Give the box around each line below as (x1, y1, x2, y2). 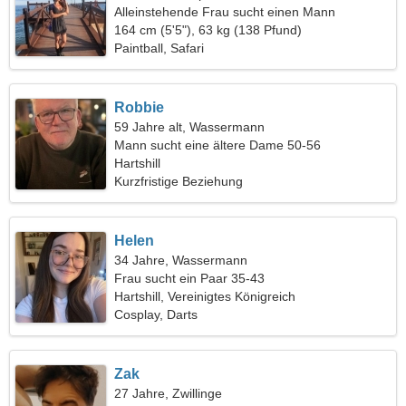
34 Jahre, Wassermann (114, 253, 248, 267)
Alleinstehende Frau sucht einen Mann (114, 5, 336, 19)
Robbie (114, 100, 165, 115)
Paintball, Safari (114, 41, 205, 55)
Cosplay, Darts (114, 307, 198, 322)
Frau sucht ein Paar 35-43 (114, 271, 266, 285)
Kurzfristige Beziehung (114, 174, 244, 188)
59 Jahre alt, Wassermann (114, 120, 266, 134)
